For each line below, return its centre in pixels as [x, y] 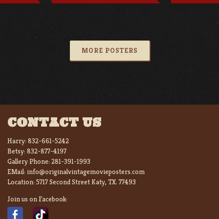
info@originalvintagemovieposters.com [86, 171]
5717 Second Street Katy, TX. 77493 [86, 182]
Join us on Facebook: [37, 199]
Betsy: [17, 151]
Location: [22, 182]
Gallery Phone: [29, 161]
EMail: [17, 171]
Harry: [18, 141]
